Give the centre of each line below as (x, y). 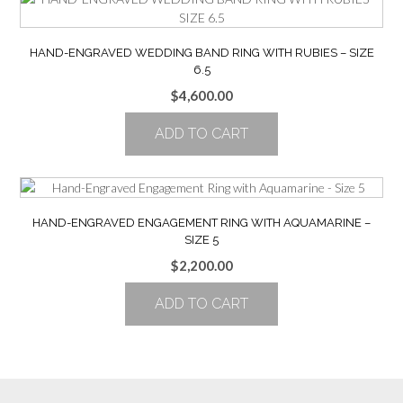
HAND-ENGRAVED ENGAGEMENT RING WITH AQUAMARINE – (201, 222)
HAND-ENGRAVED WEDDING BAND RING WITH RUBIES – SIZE (201, 52)
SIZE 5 (201, 239)
